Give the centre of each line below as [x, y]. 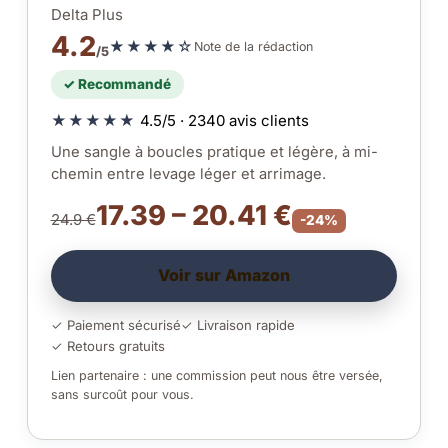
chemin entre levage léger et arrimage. [188, 173]
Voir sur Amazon [224, 275]
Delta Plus [86, 14]
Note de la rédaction [253, 47]
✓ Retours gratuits [107, 345]
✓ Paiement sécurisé [115, 324]
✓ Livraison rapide [237, 324]
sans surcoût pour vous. [122, 395]
